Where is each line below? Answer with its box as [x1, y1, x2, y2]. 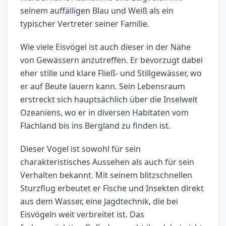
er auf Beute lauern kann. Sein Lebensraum [20, 81, 185, 92]
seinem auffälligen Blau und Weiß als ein [20, 5, 174, 17]
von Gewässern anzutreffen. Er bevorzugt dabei [20, 54, 203, 66]
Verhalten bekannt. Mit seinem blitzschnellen [20, 169, 192, 181]
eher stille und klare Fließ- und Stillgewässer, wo [20, 68, 202, 79]
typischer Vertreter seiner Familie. [20, 18, 149, 30]
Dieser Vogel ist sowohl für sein [20, 143, 141, 155]
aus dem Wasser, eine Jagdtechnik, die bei [20, 196, 178, 207]
